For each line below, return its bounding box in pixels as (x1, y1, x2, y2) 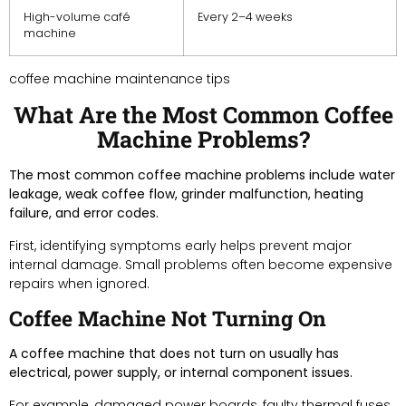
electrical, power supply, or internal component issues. (9, 362, 353, 382)
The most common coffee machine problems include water (9, 165, 395, 184)
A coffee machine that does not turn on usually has (9, 343, 339, 362)
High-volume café (24, 8, 130, 24)
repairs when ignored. (9, 274, 150, 293)
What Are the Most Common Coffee (13, 99, 393, 130)
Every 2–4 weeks (198, 8, 293, 24)
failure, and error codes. (9, 203, 159, 222)
